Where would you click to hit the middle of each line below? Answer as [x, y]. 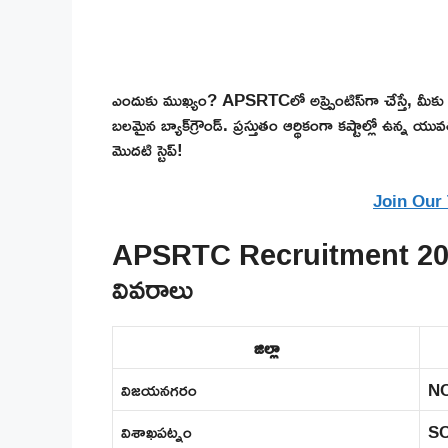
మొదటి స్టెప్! [147, 150]
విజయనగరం [159, 390]
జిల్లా [266, 348]
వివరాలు [152, 289]
